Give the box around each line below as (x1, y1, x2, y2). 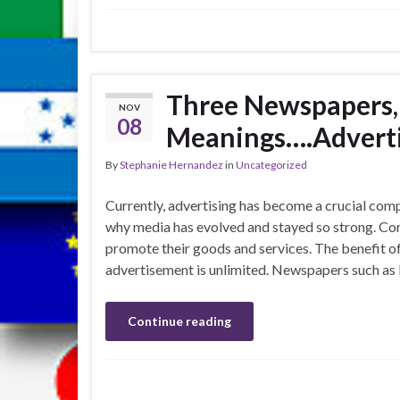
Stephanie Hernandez (120, 158, 223, 171)
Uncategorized (236, 158, 307, 171)
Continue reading (128, 313, 231, 329)
